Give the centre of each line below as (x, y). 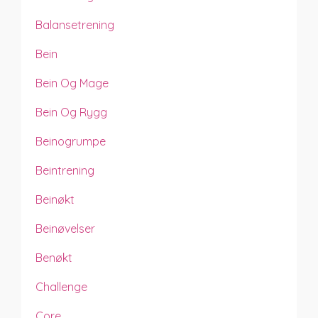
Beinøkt (55, 199)
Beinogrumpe (71, 141)
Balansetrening (75, 24)
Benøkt (54, 257)
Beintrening (65, 170)
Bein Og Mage (72, 83)
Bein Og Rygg (71, 112)
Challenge (61, 286)
